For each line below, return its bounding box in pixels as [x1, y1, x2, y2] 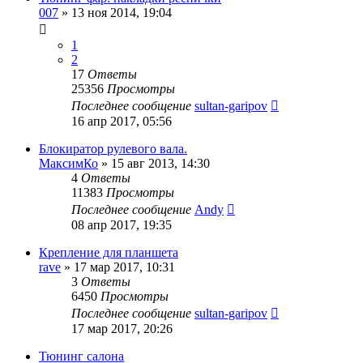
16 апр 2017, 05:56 [71, 113, 172, 128]
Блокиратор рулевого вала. [39, 141, 187, 156]
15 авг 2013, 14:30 [111, 156, 210, 170]
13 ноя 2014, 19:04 [71, 5, 172, 19]
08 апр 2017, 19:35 [71, 217, 172, 232]
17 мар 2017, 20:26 [71, 321, 173, 335]
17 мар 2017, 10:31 [74, 259, 175, 274]
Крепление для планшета [39, 245, 178, 259]
